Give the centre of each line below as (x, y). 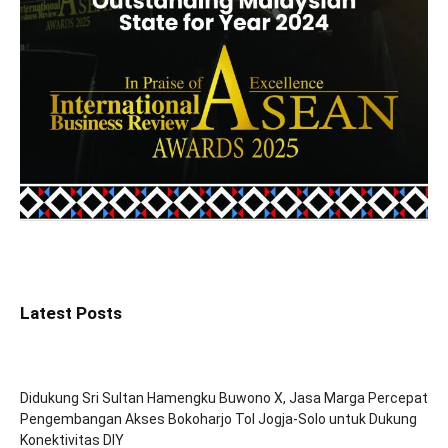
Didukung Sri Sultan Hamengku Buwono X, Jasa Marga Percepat (224, 397)
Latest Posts (71, 312)
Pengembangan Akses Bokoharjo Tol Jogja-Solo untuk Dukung (218, 418)
